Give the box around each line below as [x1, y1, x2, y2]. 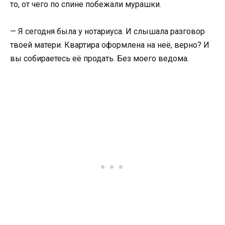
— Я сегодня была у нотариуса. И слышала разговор [10, 27, 205, 37]
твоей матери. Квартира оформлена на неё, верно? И [10, 40, 209, 50]
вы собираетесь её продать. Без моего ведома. [10, 54, 189, 64]
